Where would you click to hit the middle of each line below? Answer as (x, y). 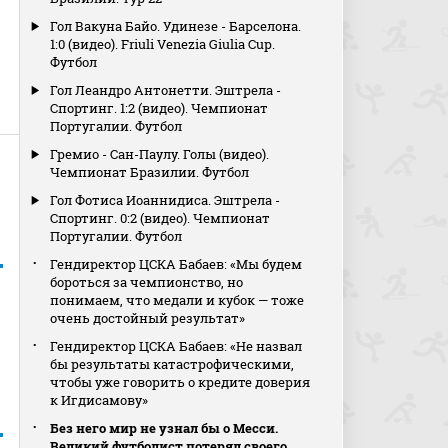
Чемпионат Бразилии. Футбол (150, 172)
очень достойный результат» (148, 318)
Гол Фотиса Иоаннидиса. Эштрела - (165, 200)
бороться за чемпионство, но (147, 282)
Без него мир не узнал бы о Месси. (164, 428)
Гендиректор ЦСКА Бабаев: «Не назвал (176, 346)
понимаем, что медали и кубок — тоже (177, 300)
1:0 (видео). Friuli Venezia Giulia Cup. (163, 44)
